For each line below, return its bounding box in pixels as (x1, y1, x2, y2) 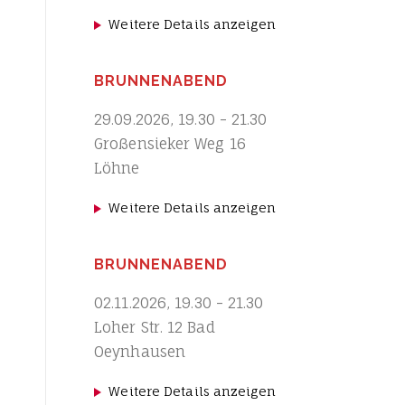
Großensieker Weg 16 (94, 135, 246, 153)
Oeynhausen (94, 343, 185, 361)
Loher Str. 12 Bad (94, 318, 215, 336)
